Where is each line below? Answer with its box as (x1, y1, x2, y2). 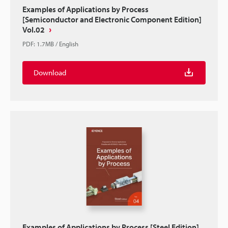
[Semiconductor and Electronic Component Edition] (22, 14, 202, 24)
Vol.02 (22, 24, 45, 35)
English (59, 40, 78, 48)
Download (34, 68, 66, 77)
